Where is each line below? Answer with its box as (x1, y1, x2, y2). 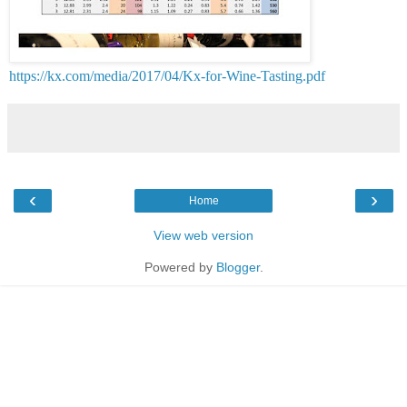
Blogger (215, 259, 260, 274)
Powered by (144, 259, 216, 274)
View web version (154, 227, 253, 243)
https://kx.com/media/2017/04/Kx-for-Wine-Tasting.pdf (9, 67, 325, 84)
